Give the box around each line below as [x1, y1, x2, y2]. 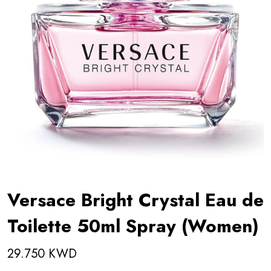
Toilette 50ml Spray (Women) [7, 213, 259, 239]
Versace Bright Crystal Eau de [7, 187, 264, 213]
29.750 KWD [7, 245, 77, 263]
